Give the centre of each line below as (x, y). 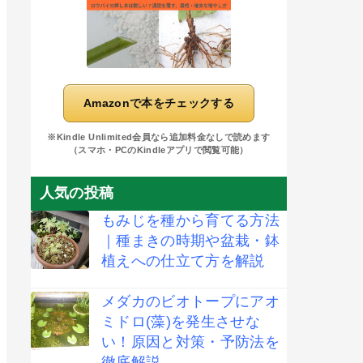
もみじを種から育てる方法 (190, 221)
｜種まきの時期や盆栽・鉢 (190, 241)
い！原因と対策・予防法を (190, 342)
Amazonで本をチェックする (158, 102)
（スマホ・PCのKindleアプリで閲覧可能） (158, 149)
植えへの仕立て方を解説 (183, 261)
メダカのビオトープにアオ (190, 302)
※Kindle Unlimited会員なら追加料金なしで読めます (159, 137)
